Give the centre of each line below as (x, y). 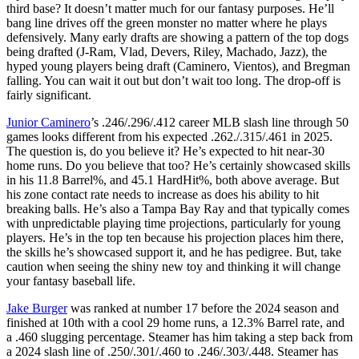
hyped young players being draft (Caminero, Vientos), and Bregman (178, 67)
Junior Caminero (48, 123)
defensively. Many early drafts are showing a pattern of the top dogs (177, 38)
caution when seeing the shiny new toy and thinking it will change (173, 267)
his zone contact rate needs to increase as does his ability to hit (163, 195)
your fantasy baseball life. (71, 281)
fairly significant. (49, 95)
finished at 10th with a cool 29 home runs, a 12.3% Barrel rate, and (175, 323)
